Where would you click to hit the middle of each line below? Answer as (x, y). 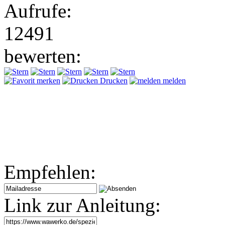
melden (173, 80)
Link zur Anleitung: (82, 205)
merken (47, 80)
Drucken (113, 80)
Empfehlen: (50, 172)
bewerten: (43, 56)
